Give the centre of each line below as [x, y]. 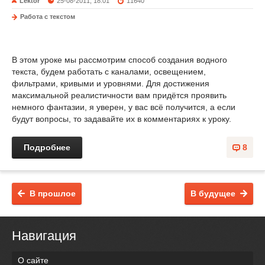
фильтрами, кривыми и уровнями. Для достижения [111, 83]
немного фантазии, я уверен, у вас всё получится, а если [124, 107]
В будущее [213, 193]
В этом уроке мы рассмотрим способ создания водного [119, 60]
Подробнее [47, 147]
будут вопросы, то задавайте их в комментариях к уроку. [122, 119]
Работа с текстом [48, 17]
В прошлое [53, 193]
